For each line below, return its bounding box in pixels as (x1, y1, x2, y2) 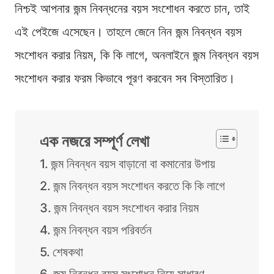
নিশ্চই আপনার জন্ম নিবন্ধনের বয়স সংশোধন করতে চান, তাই (15, 1, 250, 17)
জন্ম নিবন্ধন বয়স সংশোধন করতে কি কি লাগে (53, 179, 225, 194)
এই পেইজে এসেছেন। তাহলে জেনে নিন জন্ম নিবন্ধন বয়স (15, 24, 242, 40)
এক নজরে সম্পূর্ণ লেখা (40, 131, 149, 151)
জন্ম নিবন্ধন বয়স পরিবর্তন (53, 223, 152, 238)
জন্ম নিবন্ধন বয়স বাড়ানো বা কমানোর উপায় (51, 157, 215, 172)
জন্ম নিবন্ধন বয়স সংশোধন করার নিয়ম (54, 201, 199, 216)
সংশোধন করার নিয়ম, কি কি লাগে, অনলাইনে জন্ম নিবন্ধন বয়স (15, 48, 259, 63)
